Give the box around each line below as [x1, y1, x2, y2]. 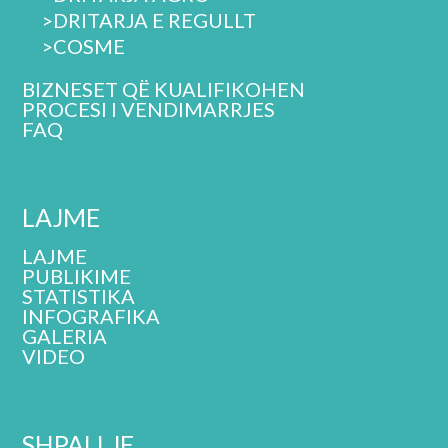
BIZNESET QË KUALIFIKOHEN [22, 76, 306, 101]
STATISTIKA [22, 283, 136, 308]
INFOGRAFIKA [22, 303, 161, 328]
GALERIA [22, 323, 108, 348]
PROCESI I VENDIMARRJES [22, 96, 276, 121]
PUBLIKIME [22, 263, 132, 288]
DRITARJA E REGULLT [53, 7, 257, 32]
